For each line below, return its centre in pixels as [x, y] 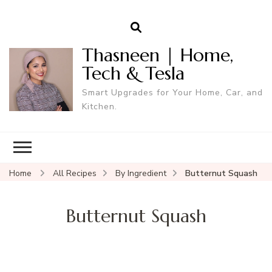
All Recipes [75, 173]
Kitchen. [99, 106]
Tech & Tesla [133, 73]
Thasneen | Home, [157, 55]
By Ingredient [141, 173]
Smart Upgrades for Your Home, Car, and [172, 92]
